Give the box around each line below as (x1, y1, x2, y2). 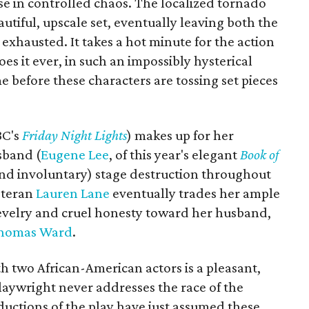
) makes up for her (127, 127, 234, 143)
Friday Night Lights (22, 127, 127, 143)
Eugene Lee (41, 146, 109, 163)
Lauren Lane (36, 185, 110, 201)
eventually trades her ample (110, 185, 280, 201)
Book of (240, 146, 279, 163)
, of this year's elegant (109, 146, 240, 163)
